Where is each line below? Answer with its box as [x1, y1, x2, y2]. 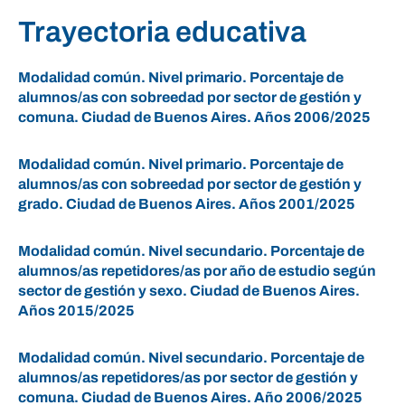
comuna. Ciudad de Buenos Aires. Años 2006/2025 [18, 109, 371, 125]
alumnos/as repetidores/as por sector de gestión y [18, 370, 358, 385]
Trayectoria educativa [18, 16, 306, 48]
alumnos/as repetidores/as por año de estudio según [18, 263, 376, 278]
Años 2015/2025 [18, 303, 135, 318]
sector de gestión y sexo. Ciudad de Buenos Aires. [18, 283, 360, 298]
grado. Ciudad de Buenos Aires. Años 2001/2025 [18, 196, 355, 212]
